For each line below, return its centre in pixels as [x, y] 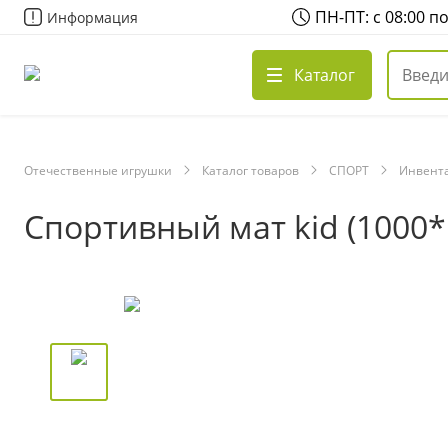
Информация [92, 17]
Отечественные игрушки [98, 170]
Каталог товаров [250, 170]
